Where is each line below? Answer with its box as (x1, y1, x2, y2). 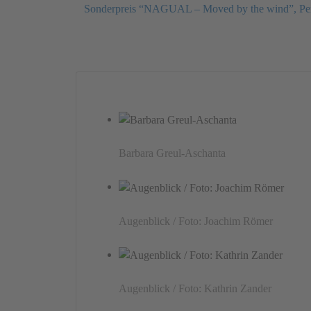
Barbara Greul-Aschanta (119, 147, 226, 160)
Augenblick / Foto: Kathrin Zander (119, 283, 272, 295)
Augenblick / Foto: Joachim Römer (119, 215, 274, 227)
